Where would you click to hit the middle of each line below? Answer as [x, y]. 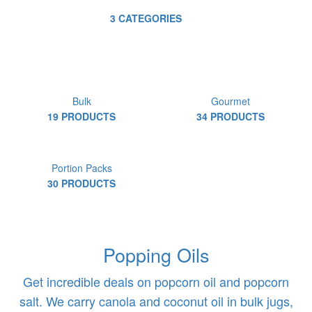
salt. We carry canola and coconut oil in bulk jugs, [156, 301]
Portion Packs [81, 168]
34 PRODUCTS [231, 116]
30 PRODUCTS [81, 183]
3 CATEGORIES [146, 18]
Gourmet [231, 101]
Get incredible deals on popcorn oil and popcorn [156, 281]
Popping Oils [156, 255]
